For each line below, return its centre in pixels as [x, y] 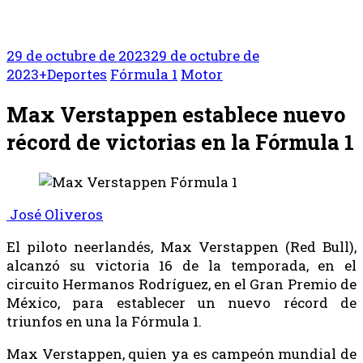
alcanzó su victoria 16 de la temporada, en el [181, 266]
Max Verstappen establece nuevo [176, 115]
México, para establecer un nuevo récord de [181, 303]
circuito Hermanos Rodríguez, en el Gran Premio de [181, 284]
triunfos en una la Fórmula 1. [104, 322]
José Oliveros [55, 215]
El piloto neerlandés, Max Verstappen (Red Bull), [181, 247]
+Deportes [73, 74]
